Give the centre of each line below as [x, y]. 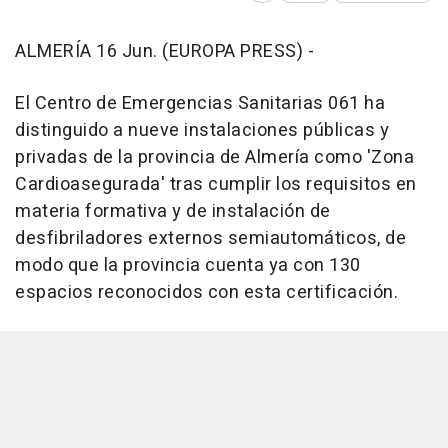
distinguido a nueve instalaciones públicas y [202, 130]
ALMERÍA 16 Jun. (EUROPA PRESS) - [164, 51]
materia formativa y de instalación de [173, 211]
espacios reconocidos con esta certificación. [206, 292]
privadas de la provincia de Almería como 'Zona [214, 157]
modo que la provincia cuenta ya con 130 [188, 265]
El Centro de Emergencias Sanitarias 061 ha [200, 103]
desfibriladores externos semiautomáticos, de [210, 238]
